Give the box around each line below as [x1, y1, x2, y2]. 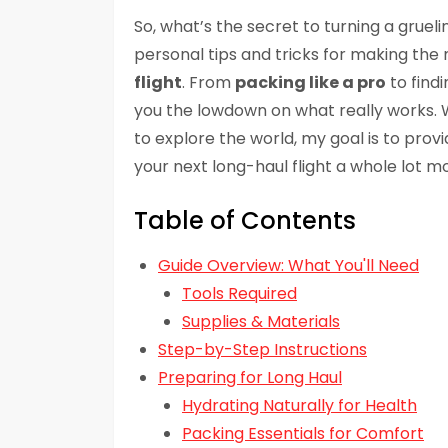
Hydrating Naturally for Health [182, 394, 417, 418]
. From [182, 71, 235, 95]
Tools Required [182, 282, 297, 306]
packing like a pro [235, 71, 386, 95]
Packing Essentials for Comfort [182, 422, 424, 446]
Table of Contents [134, 204, 356, 238]
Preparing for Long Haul [158, 366, 342, 390]
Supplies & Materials [182, 310, 340, 334]
